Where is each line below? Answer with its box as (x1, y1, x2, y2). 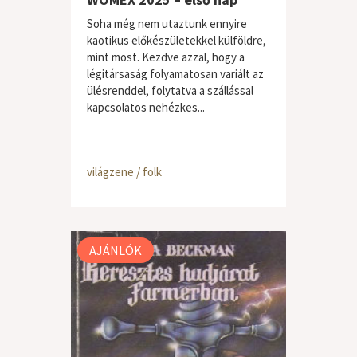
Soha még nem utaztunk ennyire (87, 16, 247, 31)
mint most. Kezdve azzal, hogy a (87, 49, 245, 65)
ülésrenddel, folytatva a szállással (87, 83, 253, 98)
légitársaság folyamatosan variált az (87, 66, 264, 81)
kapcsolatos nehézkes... (87, 100, 205, 115)
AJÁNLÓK (89, 242, 142, 258)
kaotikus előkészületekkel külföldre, (87, 33, 266, 48)
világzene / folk (87, 164, 162, 179)
